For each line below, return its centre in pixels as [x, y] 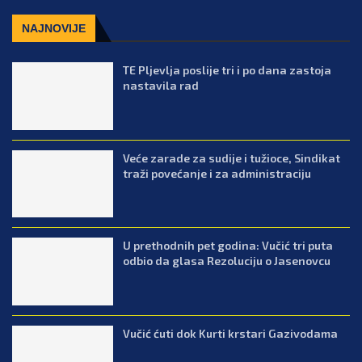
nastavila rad [161, 85]
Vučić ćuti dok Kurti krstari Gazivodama [231, 333]
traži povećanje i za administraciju [217, 173]
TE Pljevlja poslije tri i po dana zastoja [227, 69]
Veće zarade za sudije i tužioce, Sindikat [232, 158]
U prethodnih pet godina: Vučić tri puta [228, 246]
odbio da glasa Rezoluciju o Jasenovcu [227, 261]
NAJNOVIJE [54, 28]
